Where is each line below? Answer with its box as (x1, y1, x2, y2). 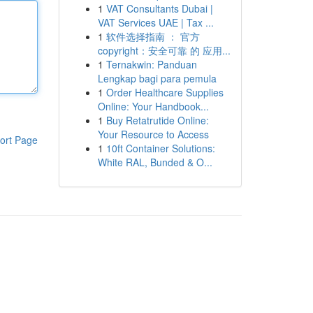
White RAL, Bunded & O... (97, 155, 212, 169)
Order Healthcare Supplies (105, 85, 224, 99)
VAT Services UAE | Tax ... (97, 15, 214, 29)
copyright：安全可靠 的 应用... (97, 43, 231, 57)
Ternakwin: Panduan (105, 57, 197, 71)
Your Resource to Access (97, 127, 209, 141)
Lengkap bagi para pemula (97, 71, 217, 85)
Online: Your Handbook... (97, 99, 209, 113)
